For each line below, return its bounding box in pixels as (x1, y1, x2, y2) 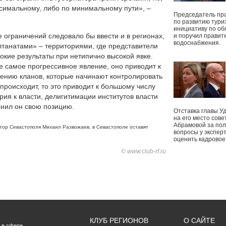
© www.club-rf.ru (121, 148, 166, 155)
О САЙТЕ (184, 216, 215, 224)
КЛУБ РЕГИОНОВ (90, 216, 148, 224)
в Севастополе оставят (92, 124, 148, 130)
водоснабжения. (174, 39, 222, 46)
